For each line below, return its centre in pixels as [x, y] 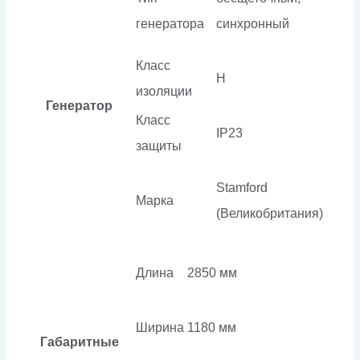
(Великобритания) [270, 213]
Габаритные [79, 342]
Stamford [242, 187]
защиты [159, 145]
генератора [170, 23]
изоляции [164, 91]
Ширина [160, 327]
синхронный [253, 23]
